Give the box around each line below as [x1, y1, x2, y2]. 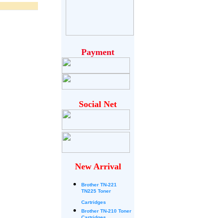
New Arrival [74, 162, 121, 171]
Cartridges [81, 200, 106, 205]
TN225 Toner [81, 188, 111, 197]
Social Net [74, 99, 122, 109]
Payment [81, 47, 114, 57]
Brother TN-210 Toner [81, 208, 131, 214]
